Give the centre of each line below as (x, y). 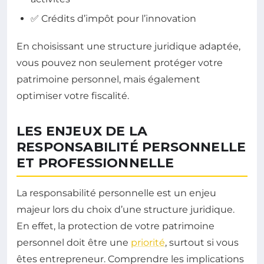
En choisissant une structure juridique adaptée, (128, 47)
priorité (148, 243)
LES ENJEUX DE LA (82, 131)
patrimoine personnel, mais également (108, 80)
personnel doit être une (74, 243)
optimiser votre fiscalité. (73, 96)
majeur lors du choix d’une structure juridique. (126, 210)
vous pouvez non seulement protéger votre (120, 63)
